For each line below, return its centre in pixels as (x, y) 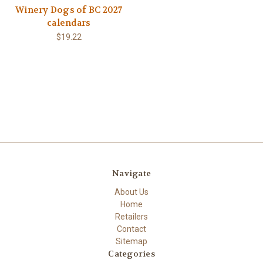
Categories (131, 254)
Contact (131, 229)
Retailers (131, 217)
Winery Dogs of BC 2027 (69, 10)
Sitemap (131, 242)
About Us (131, 192)
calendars (69, 23)
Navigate (131, 173)
